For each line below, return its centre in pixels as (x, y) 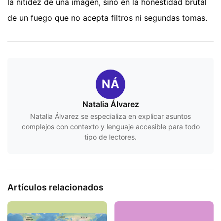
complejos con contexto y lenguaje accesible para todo (110, 126)
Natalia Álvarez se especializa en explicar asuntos (110, 116)
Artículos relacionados (55, 187)
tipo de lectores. (110, 137)
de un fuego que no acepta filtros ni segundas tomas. (107, 18)
